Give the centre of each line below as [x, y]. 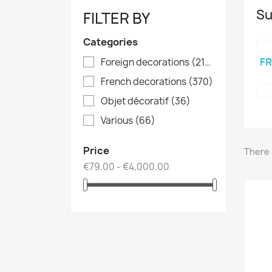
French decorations [144, 82]
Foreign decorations [146, 62]
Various [118, 121]
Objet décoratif [136, 101]
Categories [110, 42]
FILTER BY [117, 18]
